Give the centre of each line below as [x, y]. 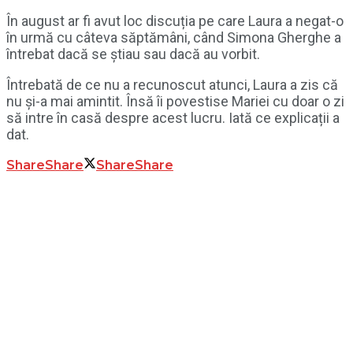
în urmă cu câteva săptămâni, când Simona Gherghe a [174, 38]
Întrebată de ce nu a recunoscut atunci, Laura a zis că [172, 85]
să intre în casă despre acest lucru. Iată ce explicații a [173, 118]
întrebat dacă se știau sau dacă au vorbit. [133, 54]
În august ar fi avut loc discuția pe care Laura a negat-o [175, 21]
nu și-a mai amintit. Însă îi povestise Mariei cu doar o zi [175, 102]
